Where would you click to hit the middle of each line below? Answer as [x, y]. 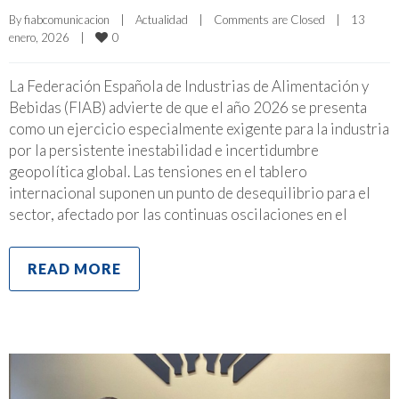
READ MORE [74, 268]
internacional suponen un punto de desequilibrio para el [190, 192]
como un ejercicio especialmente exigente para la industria [199, 128]
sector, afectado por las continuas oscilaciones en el [178, 214]
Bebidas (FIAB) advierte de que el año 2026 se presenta [188, 107]
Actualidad [162, 19]
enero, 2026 [45, 37]
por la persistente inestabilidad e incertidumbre [164, 150]
